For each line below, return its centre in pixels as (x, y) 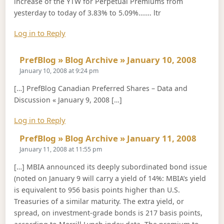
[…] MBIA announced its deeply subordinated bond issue (111, 166)
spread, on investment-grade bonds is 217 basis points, (108, 212)
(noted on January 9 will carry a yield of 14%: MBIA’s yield (110, 178)
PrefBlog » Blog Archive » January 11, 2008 (108, 138)
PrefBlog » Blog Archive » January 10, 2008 (108, 59)
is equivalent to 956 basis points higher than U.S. (97, 189)
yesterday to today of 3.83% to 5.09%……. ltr (88, 13)
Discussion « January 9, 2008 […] (68, 99)
